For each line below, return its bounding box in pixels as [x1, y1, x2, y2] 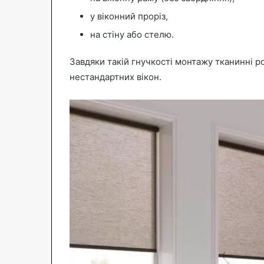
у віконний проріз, [90, 10, 168, 22]
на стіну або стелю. [90, 28, 174, 40]
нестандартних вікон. [70, 71, 161, 82]
